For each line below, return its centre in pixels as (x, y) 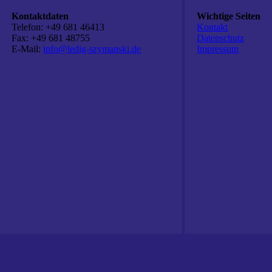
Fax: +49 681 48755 (51, 38)
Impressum (218, 49)
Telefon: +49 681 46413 (58, 27)
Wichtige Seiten (229, 16)
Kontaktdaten (40, 16)
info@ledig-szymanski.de (92, 49)
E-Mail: (28, 49)
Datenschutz (221, 38)
